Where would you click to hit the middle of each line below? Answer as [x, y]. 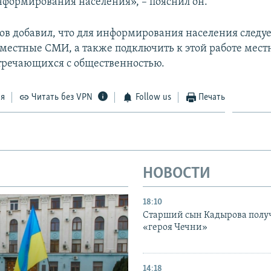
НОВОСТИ [177, 174]
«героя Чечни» [175, 228]
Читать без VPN [62, 97]
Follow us [153, 97]
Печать [212, 97]
